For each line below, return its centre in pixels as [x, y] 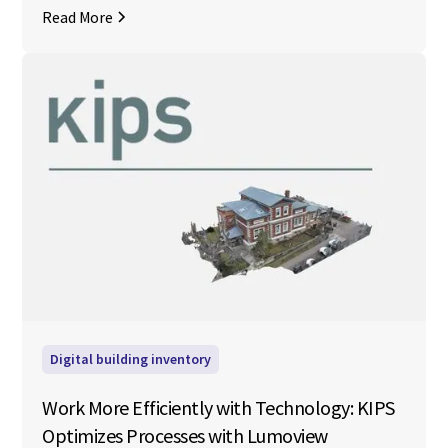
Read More [78, 17]
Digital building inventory [131, 358]
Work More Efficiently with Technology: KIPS [218, 407]
